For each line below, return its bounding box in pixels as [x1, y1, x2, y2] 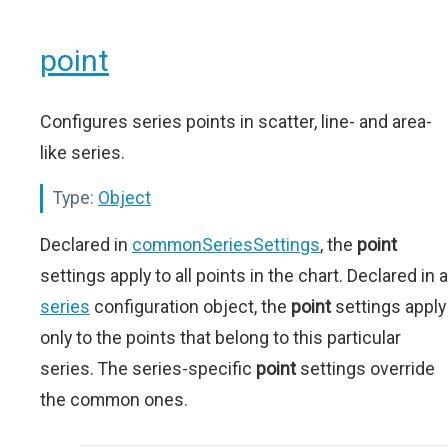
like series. [40, 142, 125, 164]
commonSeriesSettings [132, 234, 320, 256]
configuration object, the [90, 296, 291, 318]
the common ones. [40, 389, 188, 411]
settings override [296, 358, 435, 380]
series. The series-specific [40, 358, 256, 380]
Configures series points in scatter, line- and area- [40, 111, 432, 133]
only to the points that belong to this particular [40, 327, 401, 349]
